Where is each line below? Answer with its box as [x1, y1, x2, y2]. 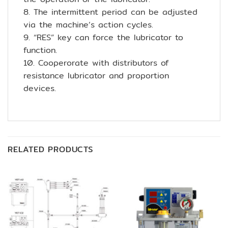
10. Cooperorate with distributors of [23, 56, 169, 69]
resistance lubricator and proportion [23, 69, 169, 82]
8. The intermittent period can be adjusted [23, 5, 197, 18]
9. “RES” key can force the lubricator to [23, 31, 183, 44]
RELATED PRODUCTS [8, 142, 93, 156]
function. [23, 43, 57, 56]
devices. [23, 81, 56, 95]
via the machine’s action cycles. [23, 18, 153, 31]
